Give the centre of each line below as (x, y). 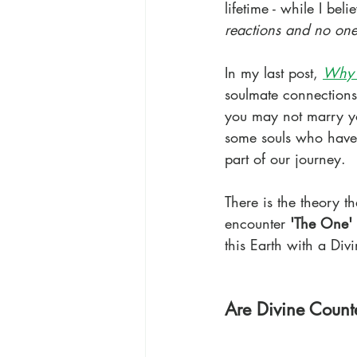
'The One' (321, 223)
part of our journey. (285, 159)
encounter (257, 223)
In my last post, (271, 73)
